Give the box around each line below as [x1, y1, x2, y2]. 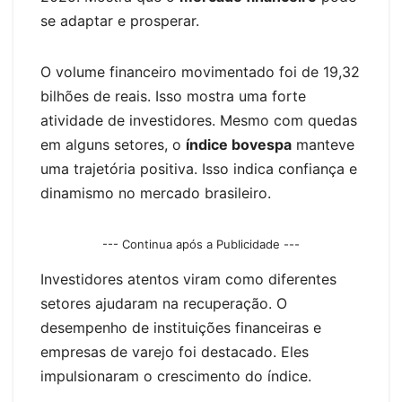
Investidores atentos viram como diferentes [40, 270, 336, 289]
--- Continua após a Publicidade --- [102, 236, 300, 251]
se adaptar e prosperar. [40, 11, 199, 30]
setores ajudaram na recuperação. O [40, 294, 287, 313]
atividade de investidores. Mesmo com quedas [40, 110, 357, 129]
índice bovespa [186, 135, 292, 153]
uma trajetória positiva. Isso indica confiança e [40, 159, 357, 178]
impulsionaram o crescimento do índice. [40, 367, 311, 386]
